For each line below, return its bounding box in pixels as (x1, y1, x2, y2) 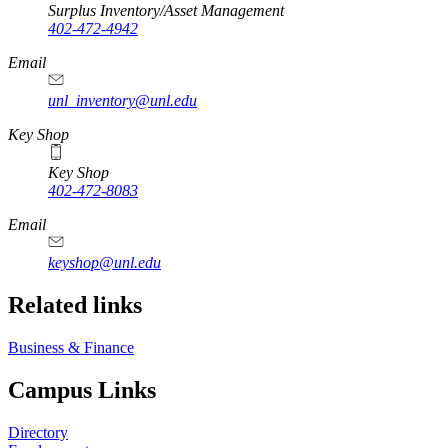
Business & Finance (8, 338, 134, 356)
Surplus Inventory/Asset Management (48, 2, 284, 20)
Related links (8, 292, 142, 319)
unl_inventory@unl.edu (48, 92, 197, 110)
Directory (8, 423, 68, 441)
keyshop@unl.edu (48, 254, 161, 272)
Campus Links (8, 376, 156, 403)
